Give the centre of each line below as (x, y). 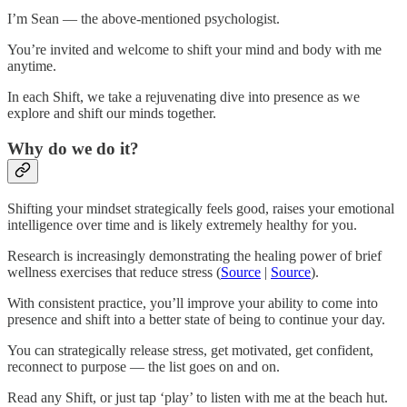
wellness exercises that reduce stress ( (114, 272)
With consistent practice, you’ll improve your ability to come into (193, 303)
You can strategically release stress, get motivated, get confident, (190, 350)
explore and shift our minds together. (112, 114)
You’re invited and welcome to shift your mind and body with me (194, 50)
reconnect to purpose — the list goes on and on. (144, 366)
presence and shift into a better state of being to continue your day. (196, 319)
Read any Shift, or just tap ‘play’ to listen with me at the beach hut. (198, 397)
